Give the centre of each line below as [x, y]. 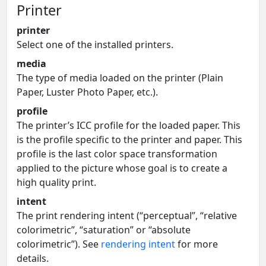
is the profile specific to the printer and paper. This [129, 139]
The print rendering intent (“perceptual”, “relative [127, 215]
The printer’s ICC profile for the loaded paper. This [129, 125]
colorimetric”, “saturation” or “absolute [104, 229]
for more [197, 244]
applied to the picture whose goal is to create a [122, 168]
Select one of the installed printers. [95, 44]
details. [33, 258]
